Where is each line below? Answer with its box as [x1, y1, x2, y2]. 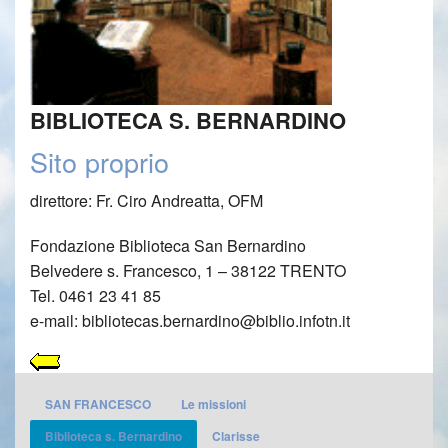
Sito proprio [30, 142, 169, 182]
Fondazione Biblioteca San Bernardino [30, 234, 306, 258]
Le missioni [181, 395, 246, 414]
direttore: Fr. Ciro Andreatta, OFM [30, 189, 263, 213]
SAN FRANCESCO [45, 395, 151, 414]
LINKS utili [30, 42, 91, 62]
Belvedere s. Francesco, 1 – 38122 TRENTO [30, 259, 346, 283]
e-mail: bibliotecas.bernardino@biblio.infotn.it [30, 309, 350, 333]
